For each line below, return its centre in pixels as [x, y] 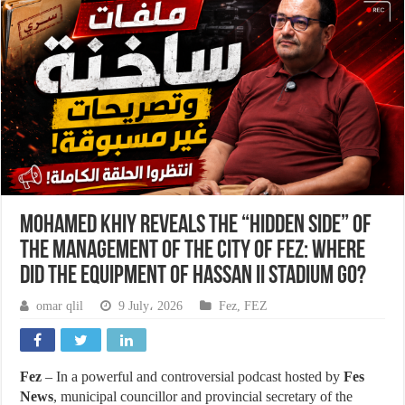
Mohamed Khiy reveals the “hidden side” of [196, 226]
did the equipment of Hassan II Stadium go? [193, 276]
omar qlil [60, 306]
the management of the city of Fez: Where [193, 251]
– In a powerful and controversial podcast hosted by [193, 376]
